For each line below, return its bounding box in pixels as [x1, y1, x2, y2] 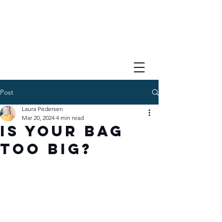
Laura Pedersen [22, 105, 63, 112]
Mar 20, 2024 [22, 114, 55, 121]
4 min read [56, 114, 84, 121]
